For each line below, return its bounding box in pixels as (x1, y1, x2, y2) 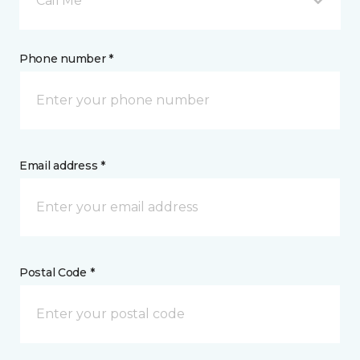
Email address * (19, 158, 105, 173)
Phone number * (19, 51, 114, 66)
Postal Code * (19, 265, 95, 280)
